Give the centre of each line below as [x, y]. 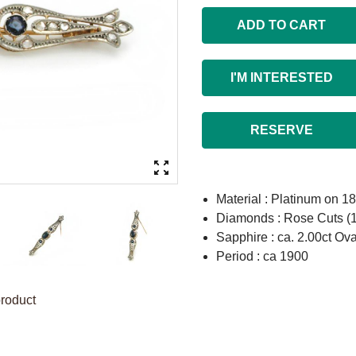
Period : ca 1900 [262, 256]
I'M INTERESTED [281, 77]
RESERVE [281, 130]
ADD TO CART [281, 25]
